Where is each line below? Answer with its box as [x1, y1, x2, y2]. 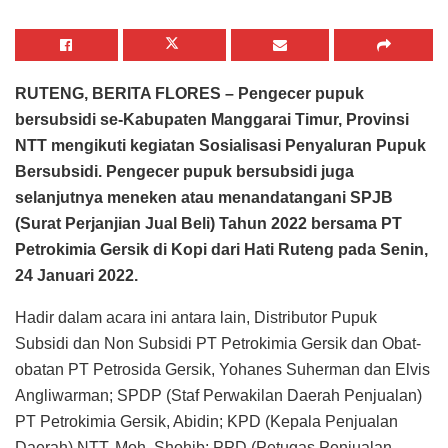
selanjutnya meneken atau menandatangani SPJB [15, 188, 393, 206]
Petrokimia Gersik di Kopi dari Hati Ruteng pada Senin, [15, 240, 428, 258]
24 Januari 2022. [15, 266, 138, 284]
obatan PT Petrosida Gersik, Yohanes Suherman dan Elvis [15, 360, 430, 378]
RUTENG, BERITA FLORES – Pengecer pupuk [15, 84, 364, 102]
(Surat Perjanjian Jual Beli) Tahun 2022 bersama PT [15, 214, 402, 232]
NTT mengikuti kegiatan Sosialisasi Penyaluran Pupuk [15, 136, 426, 154]
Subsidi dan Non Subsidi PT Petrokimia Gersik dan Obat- [15, 334, 421, 352]
